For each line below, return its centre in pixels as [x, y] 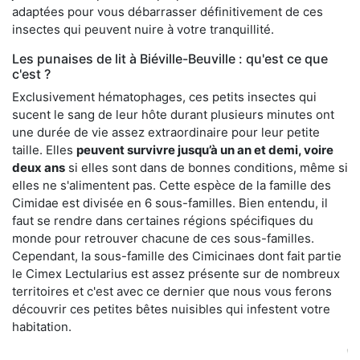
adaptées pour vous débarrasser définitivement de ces [168, 11]
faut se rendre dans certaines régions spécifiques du [163, 220]
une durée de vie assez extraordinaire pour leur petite [166, 132]
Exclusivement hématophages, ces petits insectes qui [164, 96]
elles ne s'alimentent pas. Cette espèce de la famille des [172, 185]
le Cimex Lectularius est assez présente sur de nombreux [176, 273]
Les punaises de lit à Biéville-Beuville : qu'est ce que [170, 58]
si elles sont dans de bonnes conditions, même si [207, 167]
